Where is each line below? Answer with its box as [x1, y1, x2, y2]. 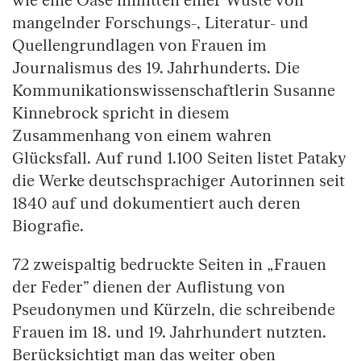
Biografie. [12, 217, 84, 237]
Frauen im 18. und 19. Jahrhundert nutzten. [12, 323, 326, 343]
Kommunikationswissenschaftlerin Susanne [12, 81, 335, 102]
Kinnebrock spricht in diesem [12, 104, 230, 124]
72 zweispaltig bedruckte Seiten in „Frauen [12, 255, 326, 276]
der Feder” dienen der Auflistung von [12, 278, 285, 298]
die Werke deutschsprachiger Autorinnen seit [12, 172, 345, 192]
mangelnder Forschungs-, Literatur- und [12, 14, 309, 34]
